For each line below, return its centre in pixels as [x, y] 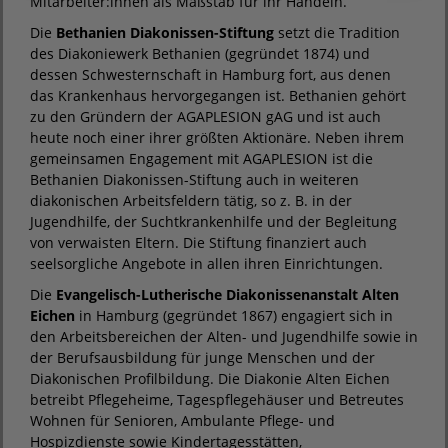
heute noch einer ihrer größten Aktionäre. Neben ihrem [217, 137]
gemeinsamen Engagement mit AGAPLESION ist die [201, 158]
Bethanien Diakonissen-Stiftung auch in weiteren [194, 179]
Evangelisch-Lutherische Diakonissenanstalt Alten [227, 294]
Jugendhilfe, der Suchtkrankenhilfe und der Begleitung [213, 221]
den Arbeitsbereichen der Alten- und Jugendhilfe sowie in [224, 336]
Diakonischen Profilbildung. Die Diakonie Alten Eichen [210, 378]
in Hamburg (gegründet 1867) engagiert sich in [234, 315]
